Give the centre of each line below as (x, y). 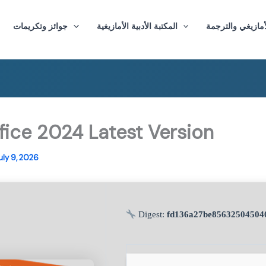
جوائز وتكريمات (41, 26)
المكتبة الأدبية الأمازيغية (137, 26)
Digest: (152, 214)
